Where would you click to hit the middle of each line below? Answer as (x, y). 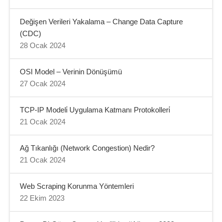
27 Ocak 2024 (43, 83)
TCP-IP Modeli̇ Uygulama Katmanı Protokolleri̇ (95, 110)
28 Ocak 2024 (43, 45)
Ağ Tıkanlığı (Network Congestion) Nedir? (87, 148)
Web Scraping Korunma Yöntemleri (77, 186)
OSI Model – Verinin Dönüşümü (71, 72)
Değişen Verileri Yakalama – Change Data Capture (101, 22)
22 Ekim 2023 (42, 198)
